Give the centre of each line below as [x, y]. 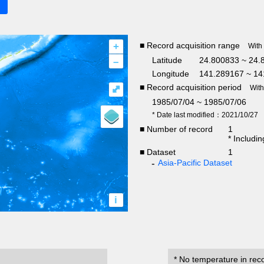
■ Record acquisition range [189, 46]
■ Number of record [176, 129]
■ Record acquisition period [190, 88]
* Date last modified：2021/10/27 [205, 115]
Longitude [170, 74]
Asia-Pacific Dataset [195, 163]
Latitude [167, 60]
